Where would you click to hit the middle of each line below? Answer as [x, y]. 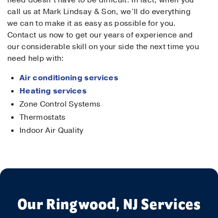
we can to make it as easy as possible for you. [92, 23]
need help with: [36, 58]
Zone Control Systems [60, 104]
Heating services [53, 91]
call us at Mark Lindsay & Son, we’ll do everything [99, 12]
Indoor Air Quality [52, 130]
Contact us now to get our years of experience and [100, 35]
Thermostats [43, 117]
